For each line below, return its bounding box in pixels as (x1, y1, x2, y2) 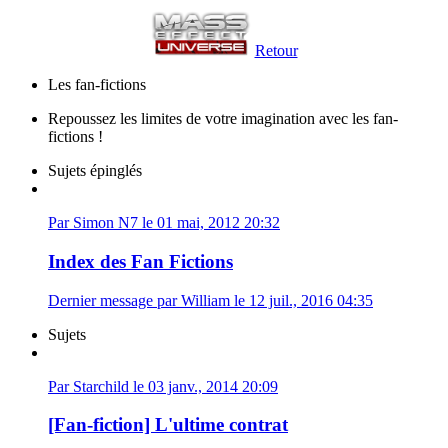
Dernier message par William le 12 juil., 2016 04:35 (48, 291, 373, 309)
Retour (254, 42, 298, 60)
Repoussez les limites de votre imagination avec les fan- (48, 110, 398, 128)
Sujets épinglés (48, 162, 142, 180)
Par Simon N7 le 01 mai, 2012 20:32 (48, 214, 280, 232)
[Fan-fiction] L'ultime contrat (48, 414, 288, 436)
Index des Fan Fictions (48, 250, 233, 272)
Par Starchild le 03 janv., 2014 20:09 (48, 377, 278, 395)
